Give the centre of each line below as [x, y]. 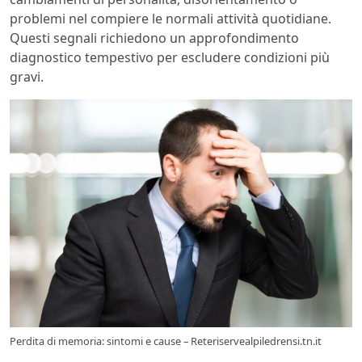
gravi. [27, 76]
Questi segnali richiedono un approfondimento [154, 38]
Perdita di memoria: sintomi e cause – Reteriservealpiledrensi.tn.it [166, 341]
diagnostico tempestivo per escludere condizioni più [170, 57]
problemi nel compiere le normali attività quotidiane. [170, 18]
